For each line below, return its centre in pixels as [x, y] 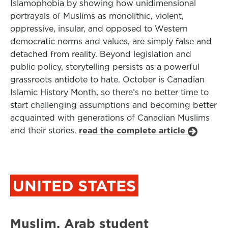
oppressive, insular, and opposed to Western [99, 29]
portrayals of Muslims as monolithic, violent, [97, 16]
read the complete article [133, 131]
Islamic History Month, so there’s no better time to [109, 92]
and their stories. [45, 131]
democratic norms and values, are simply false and [111, 41]
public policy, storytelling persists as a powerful [105, 67]
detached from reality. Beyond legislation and [101, 54]
